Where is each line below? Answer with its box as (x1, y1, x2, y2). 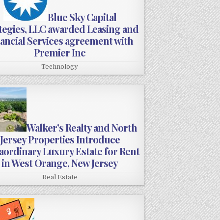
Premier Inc (34, 46, 86, 59)
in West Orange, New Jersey (1, 156, 118, 170)
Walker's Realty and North (27, 121, 137, 135)
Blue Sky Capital (47, 10, 116, 24)
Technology (41, 63, 79, 71)
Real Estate (42, 173, 78, 181)
